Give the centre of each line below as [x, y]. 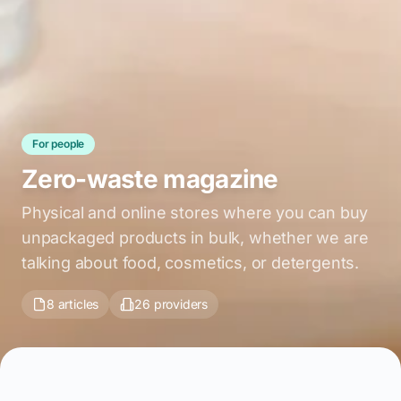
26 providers [171, 304]
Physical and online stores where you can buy [195, 213]
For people [59, 144]
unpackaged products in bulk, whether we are [195, 238]
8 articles [73, 304]
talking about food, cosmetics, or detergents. [191, 263]
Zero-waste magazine [150, 179]
